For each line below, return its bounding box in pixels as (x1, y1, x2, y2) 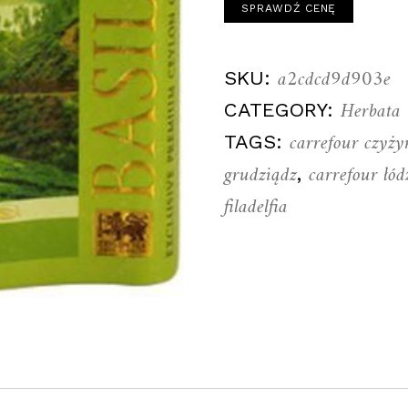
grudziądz (224, 158, 298, 193)
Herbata (341, 94, 402, 129)
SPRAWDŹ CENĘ (241, 2, 337, 15)
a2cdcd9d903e (278, 62, 392, 97)
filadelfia (224, 189, 289, 225)
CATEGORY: (224, 98, 342, 121)
